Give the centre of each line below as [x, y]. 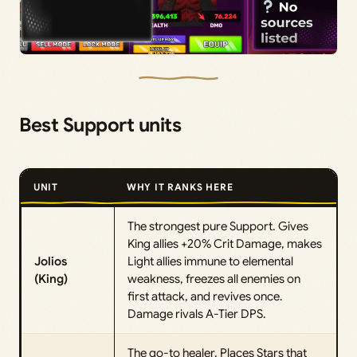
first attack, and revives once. [205, 297]
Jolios [51, 262]
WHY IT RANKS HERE [180, 187]
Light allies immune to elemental [210, 262]
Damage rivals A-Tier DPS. [197, 314]
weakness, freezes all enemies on [214, 279]
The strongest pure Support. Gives [218, 227]
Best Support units [100, 126]
